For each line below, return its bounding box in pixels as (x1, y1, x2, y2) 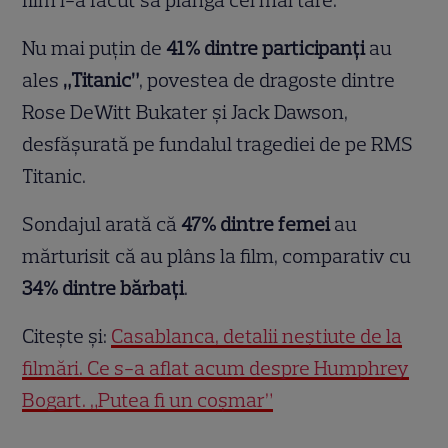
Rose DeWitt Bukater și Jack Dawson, (22, 100, 349, 125)
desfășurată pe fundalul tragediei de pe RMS (22, 132, 414, 157)
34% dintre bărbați (22, 276, 185, 301)
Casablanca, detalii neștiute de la (111, 324, 403, 349)
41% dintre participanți (166, 36, 366, 61)
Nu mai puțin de (22, 36, 167, 61)
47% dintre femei (181, 212, 331, 237)
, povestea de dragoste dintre (139, 68, 396, 93)
